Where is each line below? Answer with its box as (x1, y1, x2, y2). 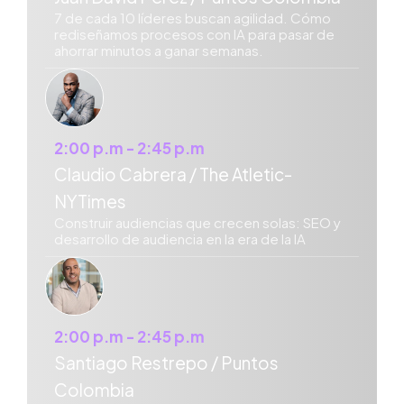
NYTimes (54, 190, 126, 213)
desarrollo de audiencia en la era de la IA (54, 230, 306, 248)
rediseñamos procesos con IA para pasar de (54, 25, 335, 43)
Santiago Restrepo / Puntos (54, 352, 279, 374)
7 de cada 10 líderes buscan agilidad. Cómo (54, 9, 331, 27)
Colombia (54, 379, 134, 401)
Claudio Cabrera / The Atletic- (54, 163, 292, 186)
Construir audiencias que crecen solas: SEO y (54, 214, 341, 232)
